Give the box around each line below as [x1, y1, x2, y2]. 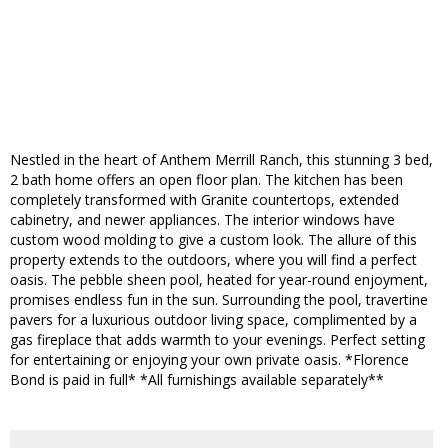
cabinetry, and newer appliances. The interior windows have [10, 210, 395, 230]
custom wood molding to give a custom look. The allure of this [10, 230, 417, 250]
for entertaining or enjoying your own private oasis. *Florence [10, 350, 409, 370]
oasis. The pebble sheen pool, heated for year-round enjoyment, [10, 270, 428, 290]
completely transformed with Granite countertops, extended [10, 190, 399, 210]
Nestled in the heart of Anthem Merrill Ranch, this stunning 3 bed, [10, 150, 433, 170]
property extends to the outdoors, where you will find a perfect [10, 250, 417, 270]
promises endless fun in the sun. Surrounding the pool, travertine [10, 290, 428, 310]
